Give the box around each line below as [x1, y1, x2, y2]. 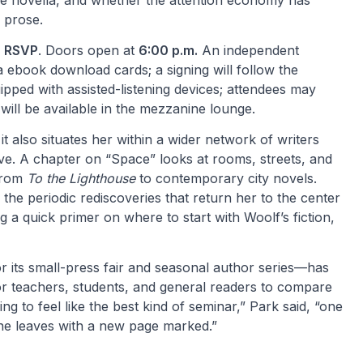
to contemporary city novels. [135, 170, 317, 186]
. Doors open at [38, 42, 139, 58]
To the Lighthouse [27, 170, 135, 186]
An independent [198, 42, 299, 58]
